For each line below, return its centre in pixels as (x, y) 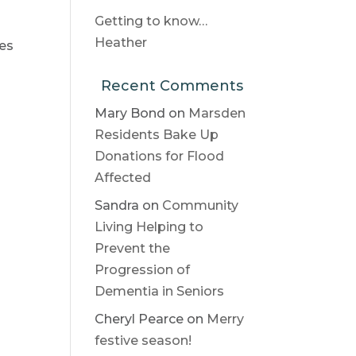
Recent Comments (172, 86)
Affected (123, 178)
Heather (121, 43)
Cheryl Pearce (139, 319)
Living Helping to (149, 227)
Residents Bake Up (157, 135)
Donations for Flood (160, 156)
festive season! (143, 341)
